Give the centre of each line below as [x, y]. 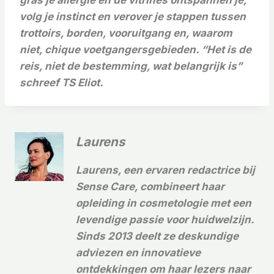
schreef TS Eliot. [61, 83]
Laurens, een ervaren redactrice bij [165, 170]
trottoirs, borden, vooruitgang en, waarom [126, 33]
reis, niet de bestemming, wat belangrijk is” [131, 66]
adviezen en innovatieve [138, 252]
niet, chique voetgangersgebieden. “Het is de [135, 50]
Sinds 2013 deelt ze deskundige [157, 236]
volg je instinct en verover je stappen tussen [133, 17]
